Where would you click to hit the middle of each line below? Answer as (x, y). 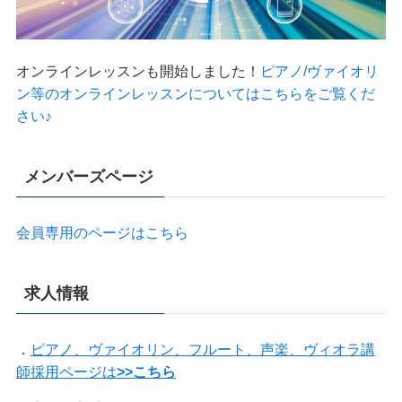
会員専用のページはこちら (102, 233)
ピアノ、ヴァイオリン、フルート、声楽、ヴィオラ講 (202, 350)
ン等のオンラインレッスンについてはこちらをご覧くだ (195, 94)
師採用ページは (66, 372)
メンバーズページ (88, 177)
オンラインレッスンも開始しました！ (138, 71)
